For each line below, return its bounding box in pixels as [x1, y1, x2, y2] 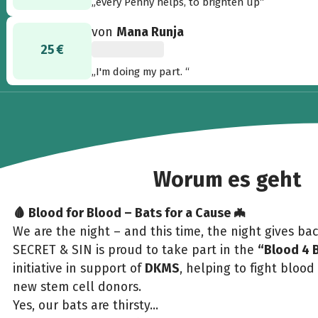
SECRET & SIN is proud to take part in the [12, 242, 258, 258]
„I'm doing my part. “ [92, 65, 190, 78]
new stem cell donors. [12, 279, 141, 295]
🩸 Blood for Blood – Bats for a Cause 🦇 [12, 205, 246, 221]
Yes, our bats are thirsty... [12, 297, 158, 314]
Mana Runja [116, 24, 185, 40]
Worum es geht [153, 167, 301, 193]
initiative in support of [12, 261, 145, 277]
